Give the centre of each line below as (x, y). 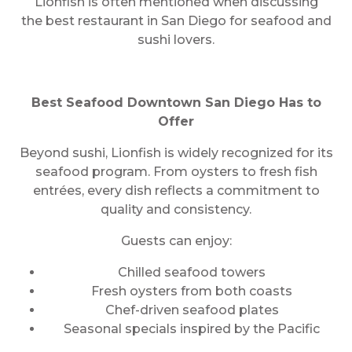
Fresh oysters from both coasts (192, 291)
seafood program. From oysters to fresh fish (176, 172)
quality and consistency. (176, 209)
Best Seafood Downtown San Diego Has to (176, 103)
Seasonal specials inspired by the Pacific (192, 329)
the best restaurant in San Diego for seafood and (176, 21)
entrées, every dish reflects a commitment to (176, 191)
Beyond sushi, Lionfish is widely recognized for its (176, 153)
